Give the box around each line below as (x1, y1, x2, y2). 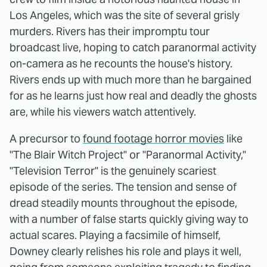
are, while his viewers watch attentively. (10, 104, 196, 119)
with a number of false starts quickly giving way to (10, 212, 249, 226)
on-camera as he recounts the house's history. (10, 56, 232, 70)
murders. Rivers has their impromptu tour (10, 24, 210, 38)
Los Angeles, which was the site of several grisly (10, 8, 240, 22)
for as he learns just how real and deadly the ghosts (10, 88, 257, 103)
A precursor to (10, 131, 83, 145)
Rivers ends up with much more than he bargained (10, 72, 252, 86)
